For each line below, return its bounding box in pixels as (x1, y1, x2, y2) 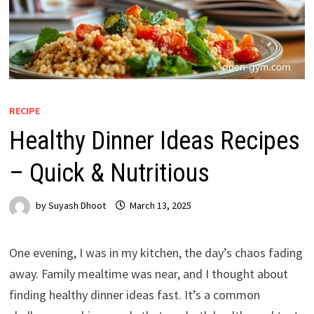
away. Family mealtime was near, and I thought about (8, 265, 288, 282)
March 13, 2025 (129, 199, 191, 212)
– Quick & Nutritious (8, 158, 210, 188)
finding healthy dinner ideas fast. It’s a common (8, 286, 260, 303)
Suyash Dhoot (48, 199, 106, 212)
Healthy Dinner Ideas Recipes (8, 125, 300, 156)
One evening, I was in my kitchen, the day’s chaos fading (8, 244, 303, 261)
